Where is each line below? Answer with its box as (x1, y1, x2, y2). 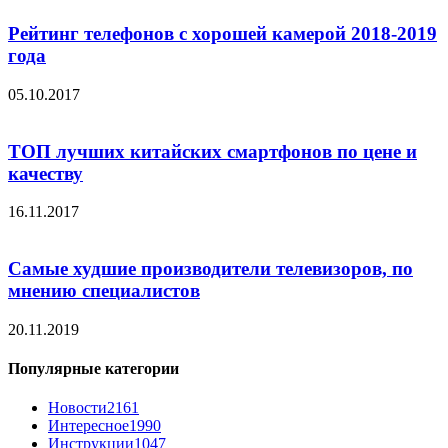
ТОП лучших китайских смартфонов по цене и (8, 140, 417, 162)
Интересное (48, 417, 129, 435)
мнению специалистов (8, 280, 200, 302)
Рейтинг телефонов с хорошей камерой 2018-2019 (8, 23, 437, 45)
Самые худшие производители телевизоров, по (8, 258, 413, 280)
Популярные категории (8, 360, 179, 378)
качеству (8, 162, 83, 184)
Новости (48, 399, 107, 417)
